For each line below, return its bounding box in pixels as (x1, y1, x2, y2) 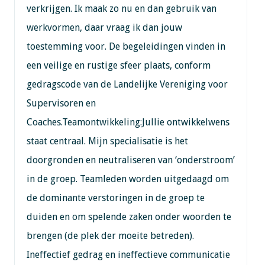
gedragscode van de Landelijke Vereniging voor (26, 78, 228, 90)
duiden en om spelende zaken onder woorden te (26, 211, 231, 222)
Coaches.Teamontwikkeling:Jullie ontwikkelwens (26, 116, 230, 128)
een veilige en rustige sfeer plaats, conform (26, 59, 211, 71)
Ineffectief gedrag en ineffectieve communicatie (26, 248, 230, 260)
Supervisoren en (26, 97, 96, 109)
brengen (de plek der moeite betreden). (26, 230, 194, 241)
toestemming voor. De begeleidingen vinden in (26, 40, 225, 52)
